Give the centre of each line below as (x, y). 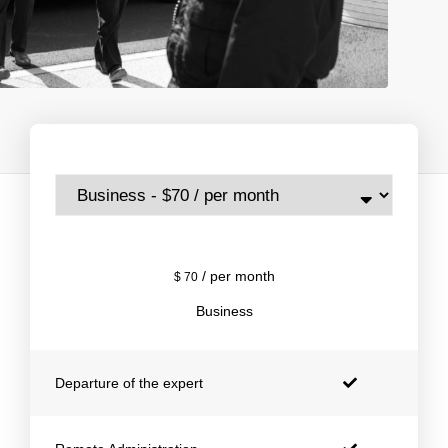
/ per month (236, 275)
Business (224, 310)
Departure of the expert (129, 382)
